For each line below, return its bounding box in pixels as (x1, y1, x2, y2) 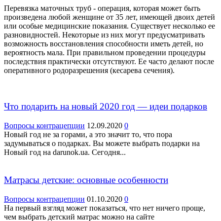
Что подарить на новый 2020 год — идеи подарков (4, 101, 207, 111)
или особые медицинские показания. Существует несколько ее (4, 22, 215, 31)
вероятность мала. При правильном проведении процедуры (4, 48, 206, 57)
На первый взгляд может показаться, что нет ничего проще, (4, 204, 205, 212)
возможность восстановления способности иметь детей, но (4, 39, 203, 48)
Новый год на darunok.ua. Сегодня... (4, 147, 126, 156)
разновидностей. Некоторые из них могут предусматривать (4, 31, 205, 39)
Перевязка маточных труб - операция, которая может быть (4, 4, 200, 13)
